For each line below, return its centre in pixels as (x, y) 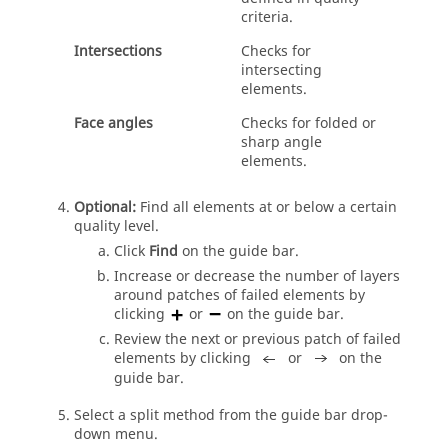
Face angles (113, 123)
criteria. (267, 17)
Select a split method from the (177, 415)
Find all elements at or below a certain (268, 207)
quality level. (116, 226)
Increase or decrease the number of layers (257, 276)
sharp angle (281, 142)
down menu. (116, 434)
